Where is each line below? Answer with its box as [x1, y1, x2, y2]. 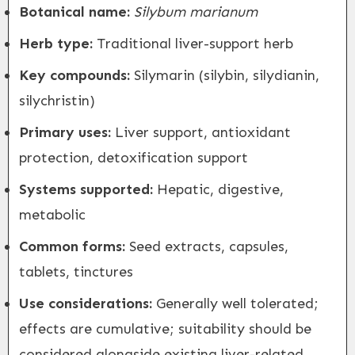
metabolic [19, 206, 86, 223]
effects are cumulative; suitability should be [19, 320, 311, 338]
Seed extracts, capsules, [125, 238, 288, 255]
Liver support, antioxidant [111, 124, 291, 141]
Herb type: [19, 35, 93, 52]
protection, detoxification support [19, 149, 248, 166]
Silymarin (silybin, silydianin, [130, 67, 319, 84]
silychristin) [19, 92, 95, 109]
